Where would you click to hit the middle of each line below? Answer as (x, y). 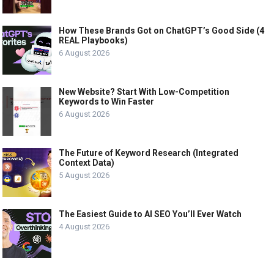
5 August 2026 (84, 175)
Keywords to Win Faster (107, 101)
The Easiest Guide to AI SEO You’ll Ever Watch (150, 214)
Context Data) (87, 162)
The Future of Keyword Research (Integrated (149, 153)
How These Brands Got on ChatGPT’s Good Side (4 (162, 30)
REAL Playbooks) (94, 40)
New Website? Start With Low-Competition (144, 91)
